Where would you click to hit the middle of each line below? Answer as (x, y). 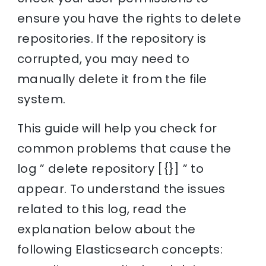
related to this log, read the (102, 209)
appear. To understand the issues (121, 189)
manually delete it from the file (112, 79)
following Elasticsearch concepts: (120, 249)
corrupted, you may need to (103, 58)
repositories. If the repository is (112, 38)
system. (42, 99)
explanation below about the (107, 229)
